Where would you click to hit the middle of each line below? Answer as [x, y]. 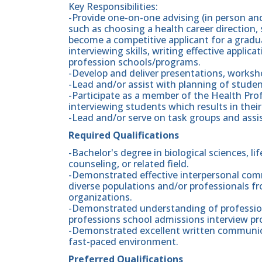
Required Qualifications [124, 135]
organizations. [100, 197]
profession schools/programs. [135, 62]
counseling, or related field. [129, 164]
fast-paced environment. [123, 242]
